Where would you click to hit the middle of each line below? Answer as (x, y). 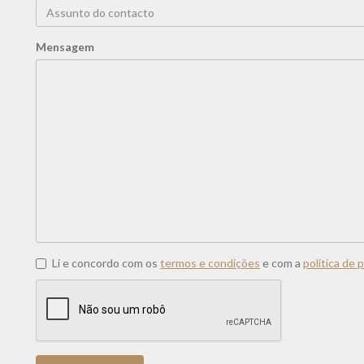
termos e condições (210, 263)
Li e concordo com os (106, 263)
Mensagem (65, 47)
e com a (282, 263)
